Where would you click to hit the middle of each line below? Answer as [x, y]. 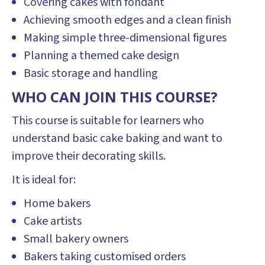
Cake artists [53, 221]
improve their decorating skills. [89, 156]
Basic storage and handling [91, 73]
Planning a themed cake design [101, 56]
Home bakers [57, 203]
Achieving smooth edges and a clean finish [127, 20]
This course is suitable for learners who [108, 121]
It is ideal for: [44, 180]
